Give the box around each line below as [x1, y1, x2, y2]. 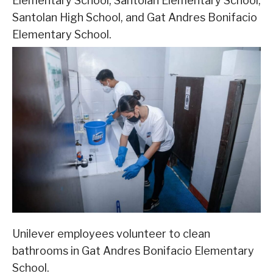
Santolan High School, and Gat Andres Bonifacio [12, 10, 257, 24]
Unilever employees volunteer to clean [12, 227, 210, 240]
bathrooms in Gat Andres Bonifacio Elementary [12, 244, 254, 257]
